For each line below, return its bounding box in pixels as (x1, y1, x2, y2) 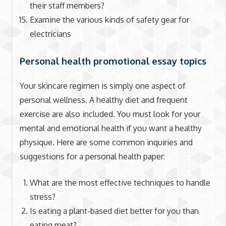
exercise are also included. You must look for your (19, 109, 200, 120)
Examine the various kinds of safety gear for (29, 15, 189, 25)
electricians (29, 29, 71, 39)
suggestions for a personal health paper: (19, 151, 165, 162)
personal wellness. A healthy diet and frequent (19, 95, 188, 105)
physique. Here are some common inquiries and (19, 137, 193, 148)
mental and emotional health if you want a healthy (19, 123, 202, 134)
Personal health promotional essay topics (19, 55, 206, 67)
